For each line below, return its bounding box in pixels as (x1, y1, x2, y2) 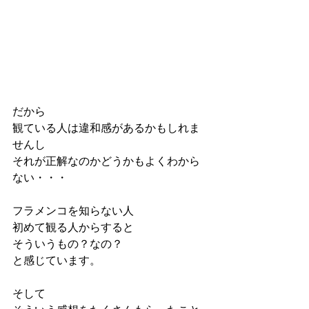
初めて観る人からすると (12, 221, 134, 235)
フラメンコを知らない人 (12, 204, 134, 218)
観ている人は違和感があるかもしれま (12, 121, 200, 135)
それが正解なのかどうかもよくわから (12, 154, 200, 168)
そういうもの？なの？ (12, 237, 123, 251)
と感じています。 (12, 254, 101, 268)
